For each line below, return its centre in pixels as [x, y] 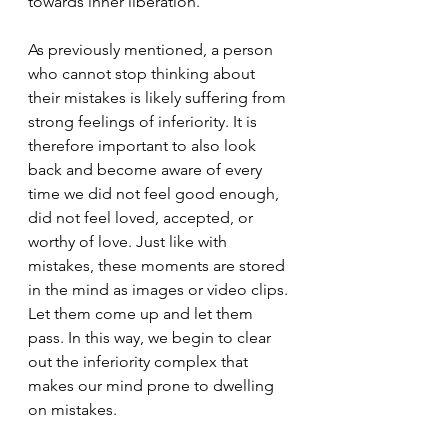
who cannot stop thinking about [143, 73]
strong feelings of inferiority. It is [144, 121]
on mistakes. [72, 409]
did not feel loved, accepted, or [142, 217]
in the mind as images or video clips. [160, 289]
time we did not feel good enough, [155, 193]
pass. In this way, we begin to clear [151, 337]
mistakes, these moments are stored [158, 265]
